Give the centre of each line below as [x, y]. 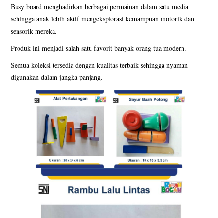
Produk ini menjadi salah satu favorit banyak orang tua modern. [99, 48]
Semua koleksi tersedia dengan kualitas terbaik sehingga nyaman [100, 65]
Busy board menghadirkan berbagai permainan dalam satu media [100, 6]
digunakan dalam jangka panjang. [57, 77]
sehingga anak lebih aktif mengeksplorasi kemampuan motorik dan [103, 18]
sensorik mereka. [34, 31]
